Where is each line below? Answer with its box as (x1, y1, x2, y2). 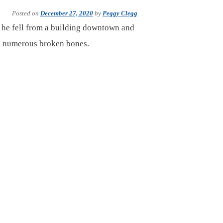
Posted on (12, 9, 40, 17)
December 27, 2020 (40, 9, 93, 17)
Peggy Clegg (103, 9, 137, 17)
